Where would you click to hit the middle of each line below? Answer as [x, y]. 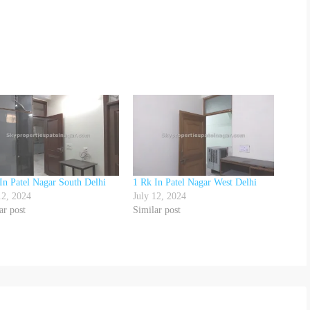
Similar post [157, 210]
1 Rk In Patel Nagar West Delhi [195, 183]
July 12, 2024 [160, 197]
